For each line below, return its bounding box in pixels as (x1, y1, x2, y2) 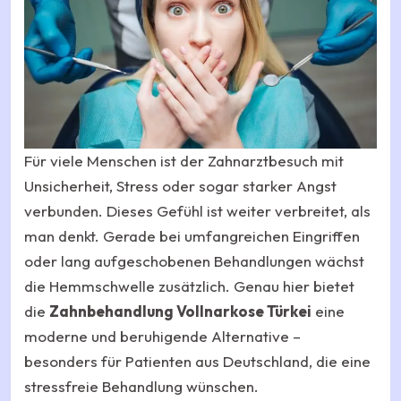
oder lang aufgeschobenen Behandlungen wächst (24, 251, 364, 270)
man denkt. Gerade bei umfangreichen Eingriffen (24, 226, 360, 245)
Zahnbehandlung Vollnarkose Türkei (49, 301, 311, 320)
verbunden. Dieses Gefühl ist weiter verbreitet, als (24, 200, 371, 220)
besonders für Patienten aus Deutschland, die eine (24, 351, 371, 371)
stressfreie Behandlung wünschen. (24, 376, 259, 396)
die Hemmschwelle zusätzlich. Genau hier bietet (24, 276, 354, 295)
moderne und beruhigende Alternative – (24, 326, 301, 346)
